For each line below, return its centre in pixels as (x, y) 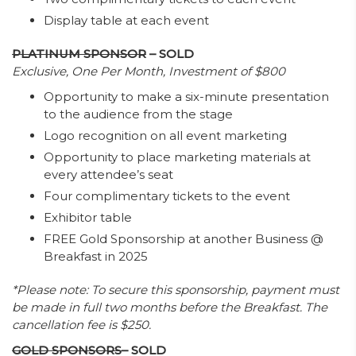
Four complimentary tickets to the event (167, 196)
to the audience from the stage (138, 114)
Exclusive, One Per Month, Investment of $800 (149, 71)
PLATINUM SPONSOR (79, 54)
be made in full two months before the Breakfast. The (170, 307)
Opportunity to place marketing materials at (177, 157)
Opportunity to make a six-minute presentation (186, 97)
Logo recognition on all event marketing (165, 135)
